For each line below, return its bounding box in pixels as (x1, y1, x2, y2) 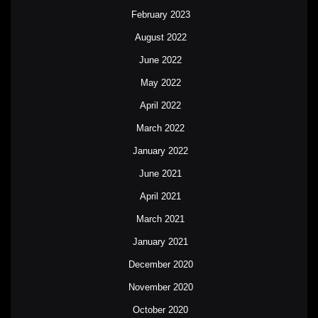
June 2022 (139, 55, 182, 65)
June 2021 (139, 168, 182, 179)
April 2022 (140, 100, 181, 111)
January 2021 (133, 236, 188, 247)
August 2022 (134, 32, 187, 43)
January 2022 (133, 146, 188, 156)
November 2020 (128, 282, 193, 292)
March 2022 (136, 123, 185, 133)
